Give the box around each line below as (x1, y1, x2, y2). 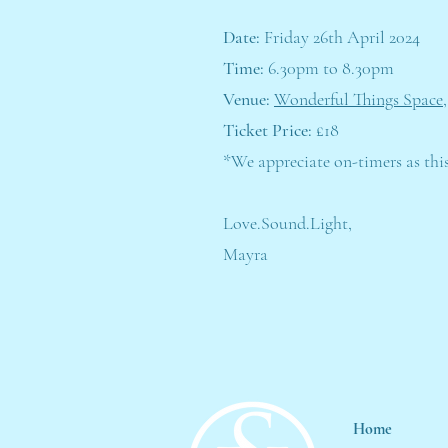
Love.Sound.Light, (223, 212, 352, 234)
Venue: (223, 88, 270, 110)
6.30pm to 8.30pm (268, 57, 398, 79)
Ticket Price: (223, 119, 312, 141)
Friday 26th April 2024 (260, 26, 420, 48)
